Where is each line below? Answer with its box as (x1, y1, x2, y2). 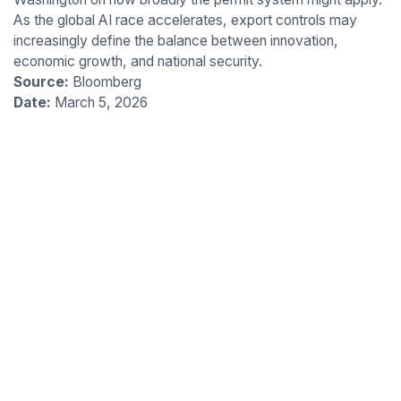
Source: (13, 73, 69, 90)
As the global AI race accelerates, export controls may (13, 11, 357, 29)
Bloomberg (68, 73, 141, 90)
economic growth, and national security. (13, 52, 262, 70)
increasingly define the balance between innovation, (13, 31, 338, 49)
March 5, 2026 (50, 93, 148, 111)
